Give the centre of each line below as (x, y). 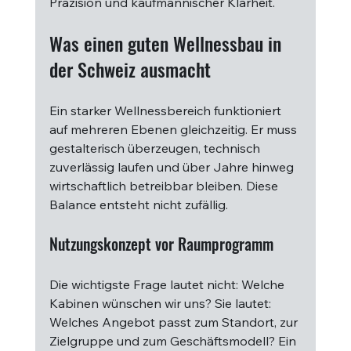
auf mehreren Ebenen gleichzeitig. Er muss (174, 129)
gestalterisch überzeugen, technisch (156, 148)
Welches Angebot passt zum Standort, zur (175, 322)
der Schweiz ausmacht (130, 69)
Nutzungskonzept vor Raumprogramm (161, 244)
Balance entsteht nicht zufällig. (138, 204)
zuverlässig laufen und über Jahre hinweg (173, 167)
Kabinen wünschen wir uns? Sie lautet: (161, 303)
